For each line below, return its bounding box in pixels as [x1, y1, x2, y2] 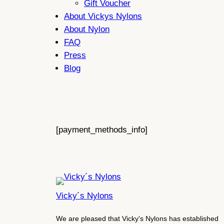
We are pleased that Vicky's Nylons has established [56, 214, 218, 223]
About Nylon [64, 24, 109, 34]
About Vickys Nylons [64, 11, 142, 21]
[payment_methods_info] [56, 125, 147, 135]
